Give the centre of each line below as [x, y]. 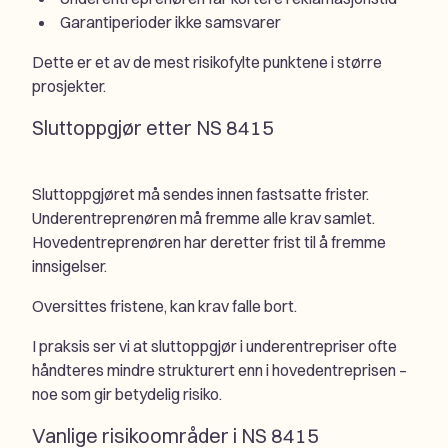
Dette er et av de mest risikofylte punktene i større [207, 62]
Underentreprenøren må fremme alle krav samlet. [203, 218]
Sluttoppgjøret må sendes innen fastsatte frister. [200, 194]
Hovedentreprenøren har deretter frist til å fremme [209, 242]
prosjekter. [69, 86]
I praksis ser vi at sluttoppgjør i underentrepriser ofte [214, 346]
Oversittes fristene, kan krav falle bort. [164, 306]
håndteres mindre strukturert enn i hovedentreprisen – [219, 370]
